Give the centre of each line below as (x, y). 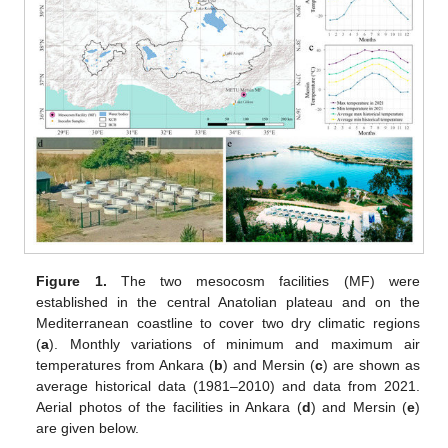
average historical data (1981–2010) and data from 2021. (228, 386)
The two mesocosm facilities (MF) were (263, 281)
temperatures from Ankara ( (125, 365)
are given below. (88, 428)
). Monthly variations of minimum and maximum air (234, 344)
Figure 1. (71, 281)
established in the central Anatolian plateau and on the (228, 302)
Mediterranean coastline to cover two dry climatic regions (228, 323)
